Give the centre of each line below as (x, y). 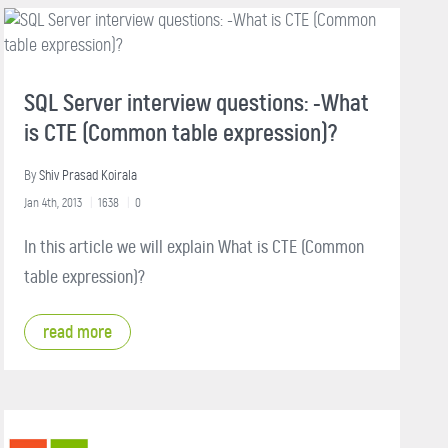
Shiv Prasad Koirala (88, 175)
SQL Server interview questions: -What (196, 102)
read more (77, 331)
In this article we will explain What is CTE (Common (194, 246)
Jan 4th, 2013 (53, 202)
